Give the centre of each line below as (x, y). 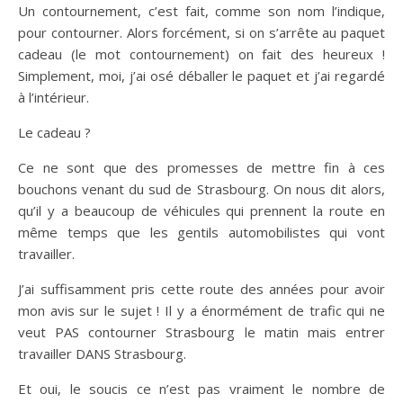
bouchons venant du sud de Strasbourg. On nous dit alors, (201, 189)
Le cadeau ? (54, 132)
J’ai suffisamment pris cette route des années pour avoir (201, 289)
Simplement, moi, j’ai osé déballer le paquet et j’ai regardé (201, 76)
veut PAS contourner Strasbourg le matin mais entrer (201, 332)
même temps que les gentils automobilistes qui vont (201, 232)
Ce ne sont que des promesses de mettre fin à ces (201, 167)
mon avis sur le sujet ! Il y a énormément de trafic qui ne (201, 310)
